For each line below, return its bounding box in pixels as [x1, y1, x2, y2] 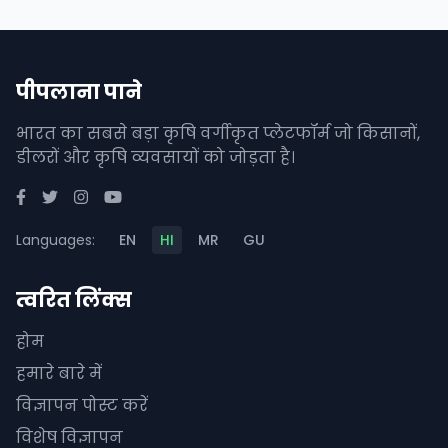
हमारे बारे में [16, 361, 102, 385]
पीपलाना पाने [16, 77, 142, 106]
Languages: [16, 229, 95, 250]
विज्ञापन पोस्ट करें [16, 393, 148, 417]
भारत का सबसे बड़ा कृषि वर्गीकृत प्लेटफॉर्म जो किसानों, [16, 121, 420, 145]
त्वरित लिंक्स [16, 285, 132, 314]
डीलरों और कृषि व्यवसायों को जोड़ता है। [16, 145, 295, 169]
